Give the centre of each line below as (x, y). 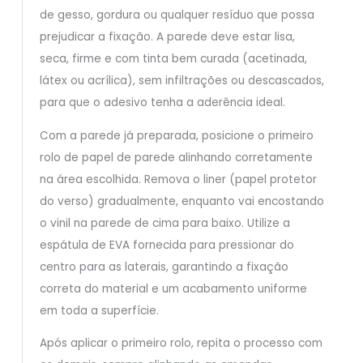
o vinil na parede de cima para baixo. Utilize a (164, 223)
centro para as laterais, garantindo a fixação (164, 267)
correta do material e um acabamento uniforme (173, 288)
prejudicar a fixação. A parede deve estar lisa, (167, 37)
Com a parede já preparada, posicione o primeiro (176, 135)
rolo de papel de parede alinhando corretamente (176, 157)
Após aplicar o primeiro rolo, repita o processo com (181, 344)
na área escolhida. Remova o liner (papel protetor (178, 179)
